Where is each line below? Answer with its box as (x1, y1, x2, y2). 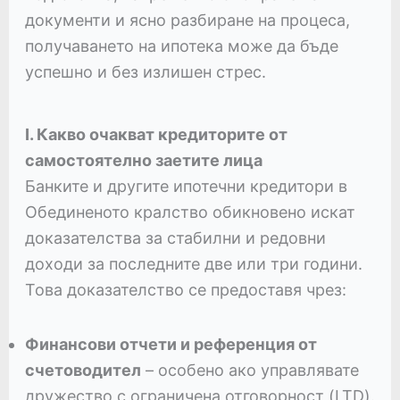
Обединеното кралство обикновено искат (24, 203, 355, 222)
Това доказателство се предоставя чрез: (24, 280, 346, 300)
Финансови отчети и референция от (24, 335, 317, 354)
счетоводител (24, 361, 141, 380)
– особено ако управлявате (140, 361, 359, 380)
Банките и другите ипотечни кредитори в (24, 177, 347, 196)
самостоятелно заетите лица (24, 151, 262, 171)
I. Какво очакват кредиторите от (24, 125, 287, 145)
